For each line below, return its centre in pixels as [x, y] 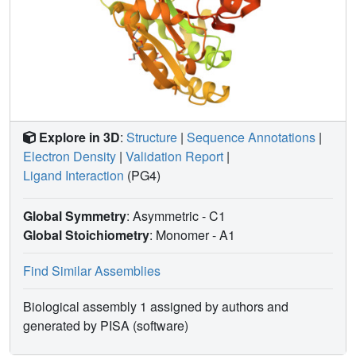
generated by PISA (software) [106, 326]
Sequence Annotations [251, 137]
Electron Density [70, 157]
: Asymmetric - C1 [178, 216]
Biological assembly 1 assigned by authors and [156, 307]
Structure [152, 137]
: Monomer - [184, 235]
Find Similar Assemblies [92, 271]
